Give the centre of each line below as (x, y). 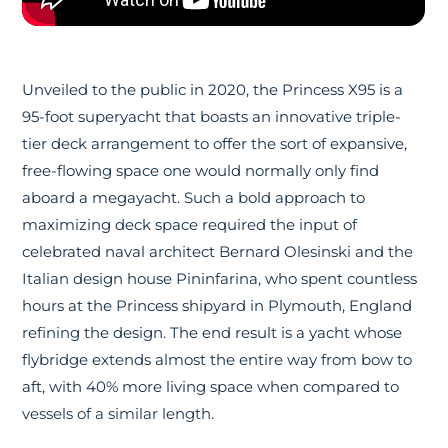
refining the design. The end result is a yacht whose (212, 332)
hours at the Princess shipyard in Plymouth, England (217, 305)
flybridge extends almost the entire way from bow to (217, 359)
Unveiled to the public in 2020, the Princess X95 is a (213, 89)
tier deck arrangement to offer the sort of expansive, (215, 143)
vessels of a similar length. (118, 413)
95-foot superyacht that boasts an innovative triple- (212, 116)
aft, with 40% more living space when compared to (211, 386)
